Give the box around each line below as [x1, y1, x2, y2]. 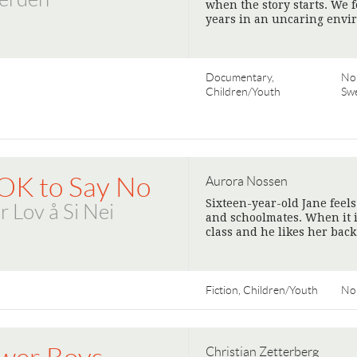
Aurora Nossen [206, 175, 288, 188]
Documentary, [206, 71, 274, 84]
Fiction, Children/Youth [206, 284, 318, 296]
